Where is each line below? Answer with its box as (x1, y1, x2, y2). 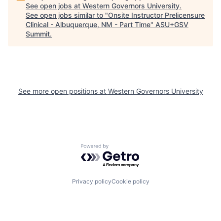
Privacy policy (72, 178, 111, 185)
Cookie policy (111, 178, 149, 185)
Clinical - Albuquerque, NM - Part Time (26, 20, 150, 29)
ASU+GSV (155, 20, 188, 29)
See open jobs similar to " (26, 10, 108, 19)
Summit (26, 29, 50, 38)
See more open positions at (18, 86, 108, 95)
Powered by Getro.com (80, 143, 167, 153)
